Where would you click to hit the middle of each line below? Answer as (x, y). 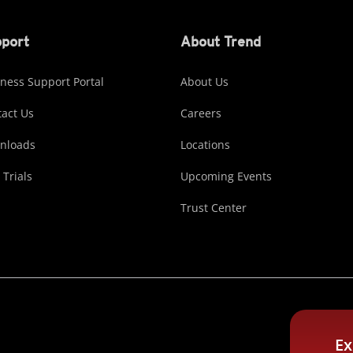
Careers (201, 113)
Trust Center (214, 208)
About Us (204, 82)
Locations (205, 145)
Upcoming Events (226, 176)
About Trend (221, 41)
